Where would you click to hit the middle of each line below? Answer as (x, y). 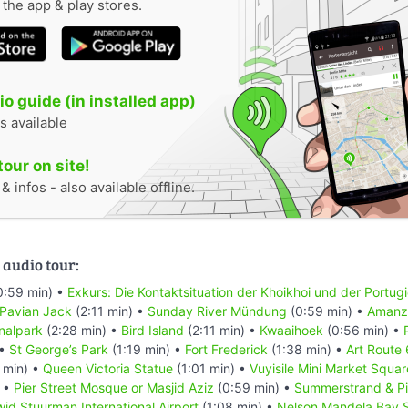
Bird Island (153, 330)
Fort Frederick (226, 349)
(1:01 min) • (211, 368)
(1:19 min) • (147, 349)
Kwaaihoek (291, 330)
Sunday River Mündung (217, 311)
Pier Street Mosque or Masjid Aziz (114, 387)
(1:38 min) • (307, 349)
